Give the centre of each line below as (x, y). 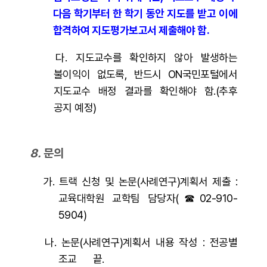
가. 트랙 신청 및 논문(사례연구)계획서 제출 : (133, 181)
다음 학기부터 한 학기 (98, 13)
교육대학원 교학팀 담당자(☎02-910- (148, 198)
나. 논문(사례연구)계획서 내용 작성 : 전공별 (133, 242)
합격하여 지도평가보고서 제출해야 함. (131, 30)
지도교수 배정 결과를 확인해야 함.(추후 (145, 91)
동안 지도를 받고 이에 (192, 13)
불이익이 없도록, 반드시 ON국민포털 (136, 74)
